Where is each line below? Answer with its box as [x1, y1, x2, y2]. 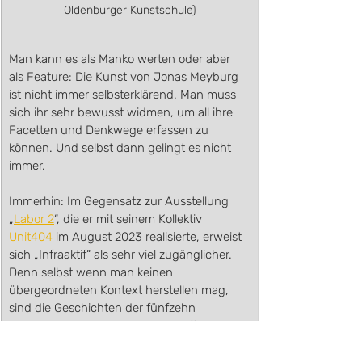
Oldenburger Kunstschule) [63, 2, 196, 17]
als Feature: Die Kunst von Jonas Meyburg [9, 69, 242, 84]
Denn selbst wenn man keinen [9, 264, 176, 280]
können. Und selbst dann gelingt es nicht [9, 140, 234, 155]
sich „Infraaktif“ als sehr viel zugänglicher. [9, 246, 235, 262]
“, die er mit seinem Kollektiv [54, 211, 205, 226]
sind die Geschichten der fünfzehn [9, 300, 199, 315]
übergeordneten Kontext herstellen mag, [9, 282, 232, 297]
